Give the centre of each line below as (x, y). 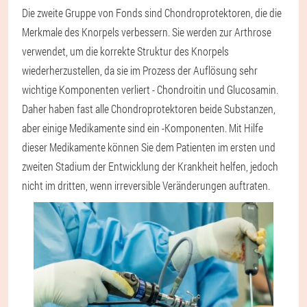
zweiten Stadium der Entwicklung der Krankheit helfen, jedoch (150, 166)
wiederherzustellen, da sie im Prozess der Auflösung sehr (140, 70)
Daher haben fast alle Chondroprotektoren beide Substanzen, (149, 108)
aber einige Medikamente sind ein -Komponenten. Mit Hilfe (143, 127)
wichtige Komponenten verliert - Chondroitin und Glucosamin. (150, 89)
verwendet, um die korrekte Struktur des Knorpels (125, 51)
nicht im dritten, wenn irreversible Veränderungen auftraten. (146, 185)
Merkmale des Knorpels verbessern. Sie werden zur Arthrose (147, 32)
